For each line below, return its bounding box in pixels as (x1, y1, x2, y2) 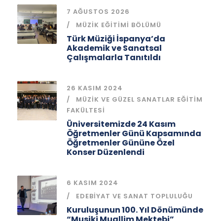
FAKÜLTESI (67, 105, 105, 115)
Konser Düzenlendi (67, 146, 145, 158)
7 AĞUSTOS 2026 (67, 6, 130, 16)
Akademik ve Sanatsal (67, 42, 162, 54)
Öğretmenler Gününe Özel (67, 137, 175, 148)
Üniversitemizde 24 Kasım (67, 118, 176, 130)
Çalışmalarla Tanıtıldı (67, 51, 161, 63)
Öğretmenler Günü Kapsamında (67, 127, 201, 139)
